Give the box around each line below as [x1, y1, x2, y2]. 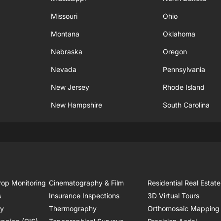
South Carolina [163, 101, 210, 109]
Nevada [51, 65, 77, 74]
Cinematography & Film [48, 179, 124, 187]
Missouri [51, 12, 78, 20]
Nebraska [51, 47, 83, 56]
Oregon [163, 47, 187, 56]
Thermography [48, 204, 97, 213]
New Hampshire [51, 101, 103, 109]
